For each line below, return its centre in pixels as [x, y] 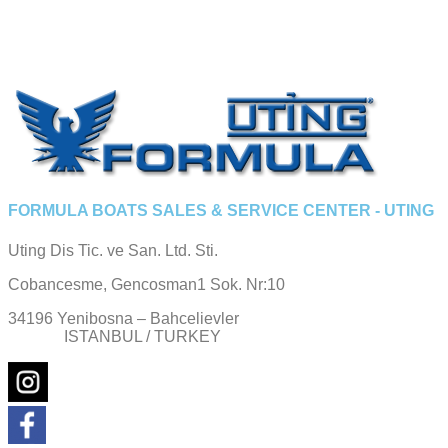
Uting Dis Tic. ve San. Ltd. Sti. [113, 250]
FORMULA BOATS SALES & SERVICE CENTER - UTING [221, 211]
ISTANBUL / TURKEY [114, 336]
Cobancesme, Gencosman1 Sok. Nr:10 [146, 284]
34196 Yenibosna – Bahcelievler [123, 318]
